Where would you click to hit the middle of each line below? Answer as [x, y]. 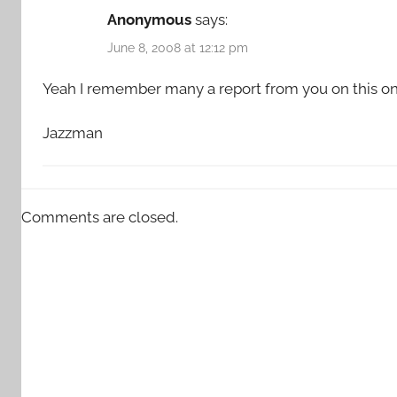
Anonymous [149, 20]
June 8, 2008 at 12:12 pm [178, 47]
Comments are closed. [100, 218]
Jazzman [73, 133]
